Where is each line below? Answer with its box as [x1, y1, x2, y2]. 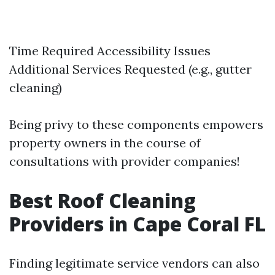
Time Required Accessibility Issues [9, 43, 211, 58]
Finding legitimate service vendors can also [9, 255, 260, 271]
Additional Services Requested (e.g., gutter [9, 61, 252, 77]
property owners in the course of [9, 135, 201, 150]
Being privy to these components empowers [9, 117, 263, 132]
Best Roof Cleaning [9, 187, 196, 214]
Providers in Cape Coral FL [9, 211, 266, 237]
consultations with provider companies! [9, 153, 240, 169]
